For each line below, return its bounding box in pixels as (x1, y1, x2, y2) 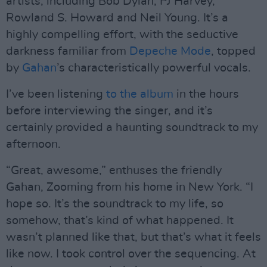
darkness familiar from (6, 45, 129, 57)
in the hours (173, 88, 239, 100)
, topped (211, 45, 256, 57)
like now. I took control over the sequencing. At (6, 248, 256, 260)
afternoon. (6, 138, 61, 150)
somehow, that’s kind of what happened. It (6, 215, 234, 226)
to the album (106, 88, 173, 100)
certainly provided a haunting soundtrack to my (6, 122, 258, 133)
